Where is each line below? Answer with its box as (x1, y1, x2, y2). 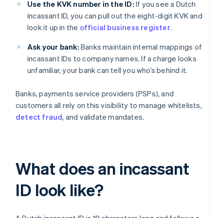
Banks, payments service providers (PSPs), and (16, 89, 174, 99)
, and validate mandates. (62, 112, 145, 122)
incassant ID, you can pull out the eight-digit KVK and (27, 11, 202, 21)
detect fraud (16, 112, 63, 122)
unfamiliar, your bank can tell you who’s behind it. (27, 65, 188, 75)
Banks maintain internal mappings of (79, 42, 202, 52)
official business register (79, 22, 170, 33)
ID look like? (16, 179, 104, 200)
